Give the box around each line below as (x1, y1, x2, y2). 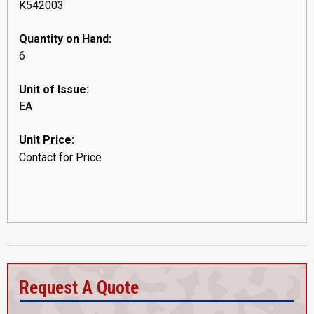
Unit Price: (19, 132, 74, 146)
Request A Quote (20, 276, 139, 298)
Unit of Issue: (19, 82, 89, 96)
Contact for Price (19, 150, 102, 164)
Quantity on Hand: (19, 32, 111, 46)
